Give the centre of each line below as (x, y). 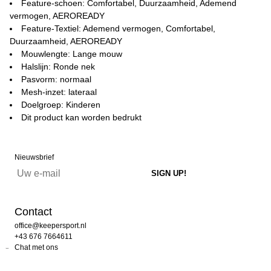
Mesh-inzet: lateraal (59, 92)
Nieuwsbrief (34, 157)
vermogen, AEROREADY (57, 16)
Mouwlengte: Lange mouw (72, 54)
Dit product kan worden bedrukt (81, 117)
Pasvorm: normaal (56, 79)
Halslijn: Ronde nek (58, 67)
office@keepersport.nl (51, 226)
